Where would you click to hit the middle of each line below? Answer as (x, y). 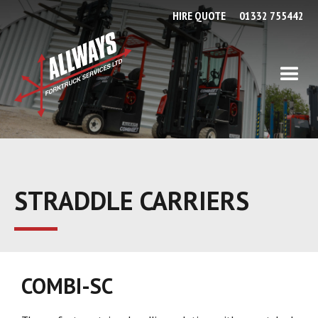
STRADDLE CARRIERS (132, 200)
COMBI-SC (67, 285)
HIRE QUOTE (199, 16)
